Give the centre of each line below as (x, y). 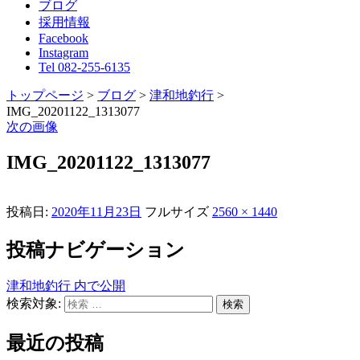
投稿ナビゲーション (96, 250)
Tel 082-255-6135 (84, 67)
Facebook (63, 38)
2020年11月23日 (96, 211)
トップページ (45, 95)
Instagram (63, 52)
